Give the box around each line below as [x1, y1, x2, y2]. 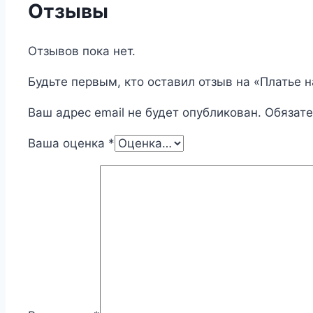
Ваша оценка [28, 136, 108, 150]
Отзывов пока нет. [28, 43, 136, 58]
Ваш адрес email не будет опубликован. [28, 105, 261, 119]
